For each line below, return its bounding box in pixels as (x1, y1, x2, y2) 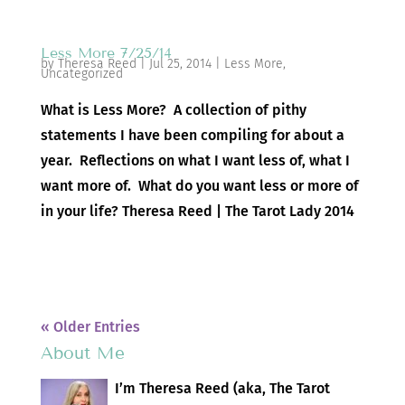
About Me (40, 343, 125, 364)
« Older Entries (40, 318, 140, 336)
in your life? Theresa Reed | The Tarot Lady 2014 (40, 202, 354, 221)
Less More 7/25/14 (40, 44, 172, 62)
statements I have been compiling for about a (40, 127, 344, 145)
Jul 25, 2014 (148, 56, 212, 72)
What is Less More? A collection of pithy (40, 101, 306, 119)
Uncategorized (40, 66, 123, 82)
